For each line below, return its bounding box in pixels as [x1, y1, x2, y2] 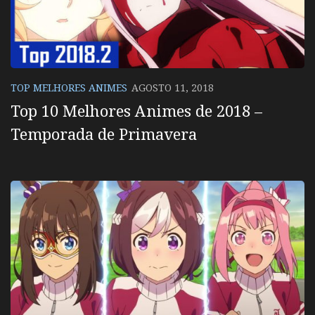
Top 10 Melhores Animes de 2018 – [11, 100, 262, 121]
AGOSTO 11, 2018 [131, 80, 214, 94]
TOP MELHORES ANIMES [11, 80, 127, 94]
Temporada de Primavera [11, 123, 197, 144]
